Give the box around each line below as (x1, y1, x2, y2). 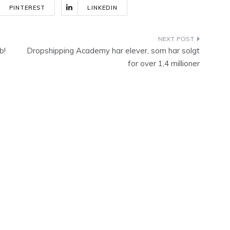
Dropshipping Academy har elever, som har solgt (27, 46, 200, 55)
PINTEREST (9, 4, 46, 11)
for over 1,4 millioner (128, 59, 200, 68)
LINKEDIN (87, 4, 118, 11)
